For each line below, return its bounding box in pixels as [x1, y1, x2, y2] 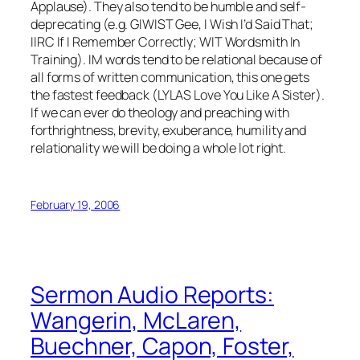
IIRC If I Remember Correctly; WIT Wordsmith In [31, 32, 301, 51]
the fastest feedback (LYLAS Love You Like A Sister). [31, 85, 325, 104]
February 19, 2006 [31, 197, 121, 213]
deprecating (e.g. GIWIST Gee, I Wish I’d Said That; [31, 14, 313, 33]
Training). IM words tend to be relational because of [31, 50, 322, 68]
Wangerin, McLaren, [31, 304, 242, 336]
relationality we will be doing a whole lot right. [31, 138, 287, 157]
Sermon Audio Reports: [31, 278, 274, 310]
